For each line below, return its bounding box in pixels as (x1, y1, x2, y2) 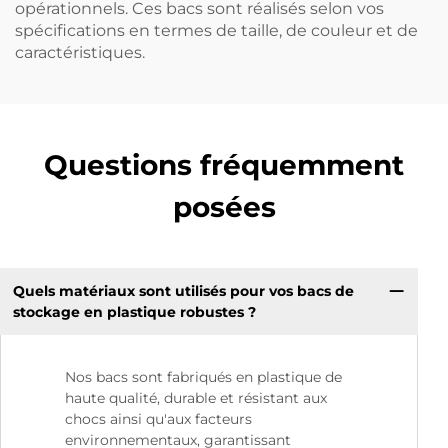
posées (172, 190, 276, 224)
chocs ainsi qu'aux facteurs (65, 410, 252, 429)
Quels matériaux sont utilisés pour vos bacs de (12, 281, 354, 300)
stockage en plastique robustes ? (12, 302, 256, 321)
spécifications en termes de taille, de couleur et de (15, 21, 418, 40)
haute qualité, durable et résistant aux (65, 389, 327, 408)
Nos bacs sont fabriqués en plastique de (65, 368, 342, 387)
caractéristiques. (15, 43, 145, 62)
